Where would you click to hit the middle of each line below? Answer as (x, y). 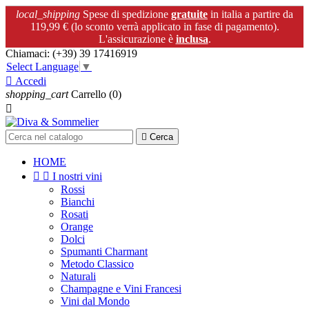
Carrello (89, 94)
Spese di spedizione (126, 14)
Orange (77, 227)
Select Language (42, 67)
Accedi (31, 81)
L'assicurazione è (137, 39)
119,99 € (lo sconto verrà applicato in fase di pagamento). (154, 27)
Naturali (78, 277)
